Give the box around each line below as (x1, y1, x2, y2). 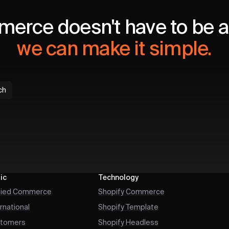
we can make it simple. (17, 40, 212, 60)
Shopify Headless (98, 219, 159, 226)
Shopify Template (98, 203, 159, 211)
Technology (98, 174, 139, 181)
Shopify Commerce (98, 188, 165, 196)
